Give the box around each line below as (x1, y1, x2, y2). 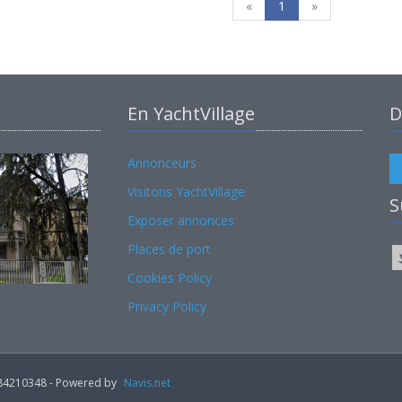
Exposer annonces (127, 212, 234, 229)
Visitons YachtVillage (127, 183, 245, 200)
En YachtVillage (127, 101, 255, 126)
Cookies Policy (127, 269, 212, 286)
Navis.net (124, 375, 170, 390)
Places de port (127, 240, 211, 258)
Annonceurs (127, 154, 197, 171)
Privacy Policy (127, 298, 206, 315)
